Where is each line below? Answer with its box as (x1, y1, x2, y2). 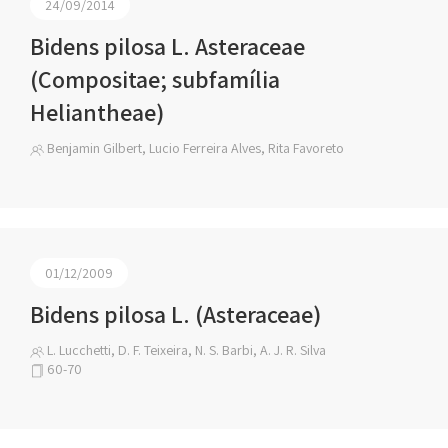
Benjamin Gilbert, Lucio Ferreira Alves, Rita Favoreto (44, 139, 344, 157)
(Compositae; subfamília (30, 63, 280, 95)
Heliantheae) (30, 96, 164, 128)
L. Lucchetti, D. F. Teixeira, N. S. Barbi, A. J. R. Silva (44, 341, 326, 359)
